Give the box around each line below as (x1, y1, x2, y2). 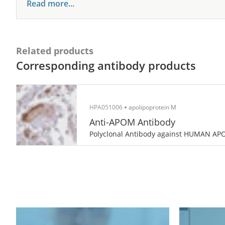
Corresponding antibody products (16, 58, 196, 73)
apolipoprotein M (129, 103, 176, 111)
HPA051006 (89, 103, 123, 111)
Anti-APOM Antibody (89, 116, 175, 128)
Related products (16, 45, 93, 57)
